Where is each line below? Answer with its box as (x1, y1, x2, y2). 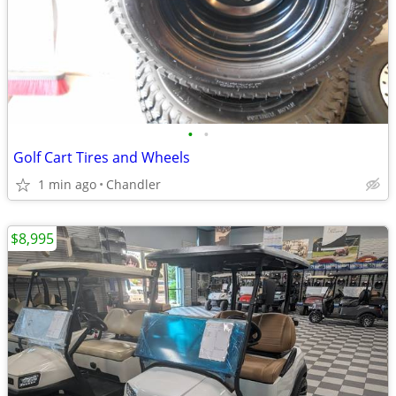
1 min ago (38, 176, 96, 193)
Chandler (106, 176, 161, 193)
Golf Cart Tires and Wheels (13, 148, 190, 167)
